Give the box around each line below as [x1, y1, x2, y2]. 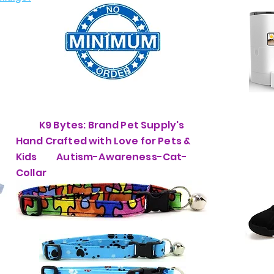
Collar [16, 166, 46, 180]
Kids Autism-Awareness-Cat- [16, 150, 188, 164]
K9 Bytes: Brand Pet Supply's [16, 118, 185, 132]
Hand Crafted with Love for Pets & [16, 134, 191, 148]
